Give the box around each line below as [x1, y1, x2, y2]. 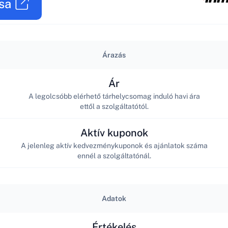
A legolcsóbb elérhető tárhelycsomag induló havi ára [28, 92, 200, 100]
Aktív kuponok [80, 126, 148, 139]
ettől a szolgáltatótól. [79, 102, 149, 110]
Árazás [102, 51, 126, 59]
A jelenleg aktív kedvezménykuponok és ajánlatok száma [20, 141, 208, 150]
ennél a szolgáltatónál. [77, 151, 151, 160]
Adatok [102, 194, 126, 203]
